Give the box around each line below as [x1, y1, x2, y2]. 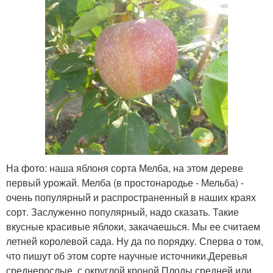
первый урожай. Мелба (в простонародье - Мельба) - [6, 175, 244, 190]
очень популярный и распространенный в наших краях [6, 190, 256, 204]
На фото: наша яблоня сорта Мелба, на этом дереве [6, 160, 243, 175]
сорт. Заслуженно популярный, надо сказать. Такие [6, 204, 239, 219]
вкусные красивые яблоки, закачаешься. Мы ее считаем [6, 219, 260, 233]
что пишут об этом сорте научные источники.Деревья [6, 248, 247, 263]
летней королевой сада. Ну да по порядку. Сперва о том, [6, 233, 263, 248]
